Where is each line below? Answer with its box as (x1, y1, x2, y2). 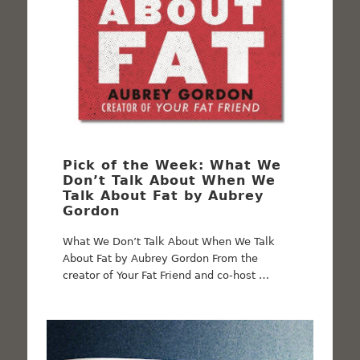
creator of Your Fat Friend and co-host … (63, 269, 270, 282)
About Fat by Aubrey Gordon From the (63, 252, 259, 265)
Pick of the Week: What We (63, 157, 282, 174)
